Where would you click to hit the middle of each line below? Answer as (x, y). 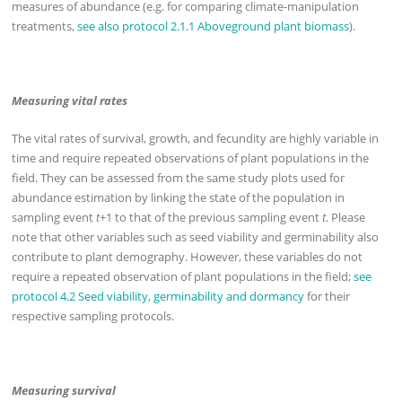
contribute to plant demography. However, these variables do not (188, 256)
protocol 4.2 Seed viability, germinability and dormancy (158, 296)
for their (328, 296)
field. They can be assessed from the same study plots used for (179, 177)
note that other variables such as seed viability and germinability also (196, 236)
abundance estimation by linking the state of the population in (179, 197)
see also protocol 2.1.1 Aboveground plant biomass (214, 26)
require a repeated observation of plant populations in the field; (183, 276)
